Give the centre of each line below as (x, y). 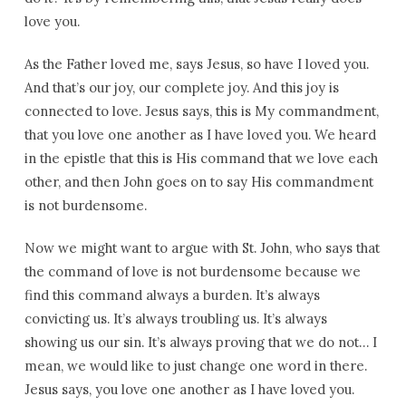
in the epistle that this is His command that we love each (201, 158)
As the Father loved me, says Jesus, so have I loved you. (196, 64)
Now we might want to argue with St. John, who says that (202, 248)
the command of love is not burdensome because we (192, 271)
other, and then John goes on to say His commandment (198, 182)
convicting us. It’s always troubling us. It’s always (175, 319)
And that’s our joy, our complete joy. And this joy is (181, 87)
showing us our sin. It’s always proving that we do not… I (200, 342)
